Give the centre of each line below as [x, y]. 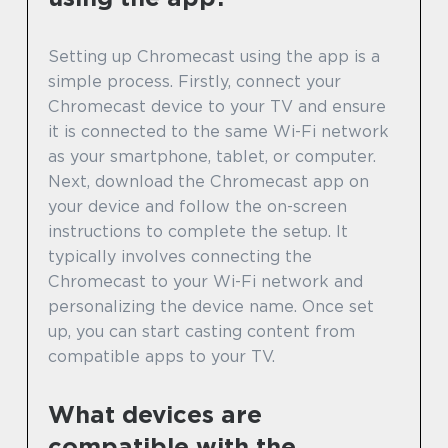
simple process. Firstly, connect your [194, 81]
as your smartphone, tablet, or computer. [212, 156]
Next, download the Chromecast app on [208, 181]
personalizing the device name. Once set [211, 306]
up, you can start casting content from [201, 331]
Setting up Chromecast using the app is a [214, 56]
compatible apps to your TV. [161, 356]
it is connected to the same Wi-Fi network [218, 131]
